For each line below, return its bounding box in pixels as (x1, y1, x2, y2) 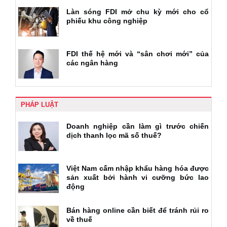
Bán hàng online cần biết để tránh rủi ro (66, 206, 209, 215)
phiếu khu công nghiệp (66, 17, 147, 25)
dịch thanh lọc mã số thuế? (66, 131, 162, 140)
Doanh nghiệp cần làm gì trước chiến (66, 122, 209, 131)
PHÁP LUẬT (21, 101, 58, 109)
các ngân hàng (66, 59, 118, 67)
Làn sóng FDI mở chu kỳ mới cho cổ (66, 8, 209, 16)
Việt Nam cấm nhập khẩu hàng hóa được (66, 164, 209, 173)
